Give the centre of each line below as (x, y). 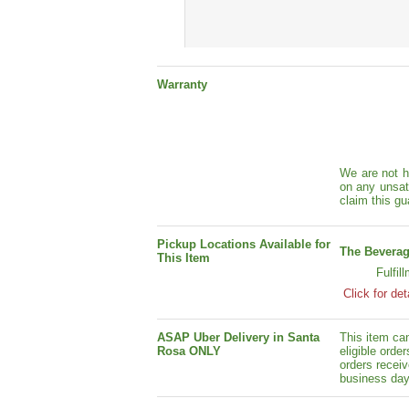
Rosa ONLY (189, 351)
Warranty (182, 85)
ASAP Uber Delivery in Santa (238, 338)
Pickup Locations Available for (244, 245)
